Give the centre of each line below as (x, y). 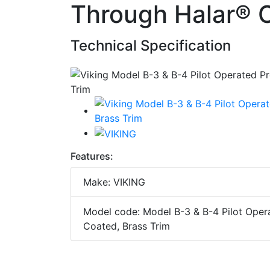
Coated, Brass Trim (127, 226)
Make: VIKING (114, 182)
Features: (92, 156)
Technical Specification (151, 46)
